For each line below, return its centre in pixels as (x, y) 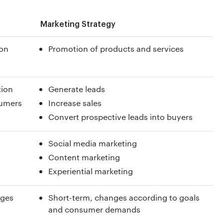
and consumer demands (94, 209)
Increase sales (75, 103)
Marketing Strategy (78, 24)
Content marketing (84, 157)
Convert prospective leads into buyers (120, 117)
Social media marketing (93, 143)
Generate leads (77, 89)
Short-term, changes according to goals (124, 197)
